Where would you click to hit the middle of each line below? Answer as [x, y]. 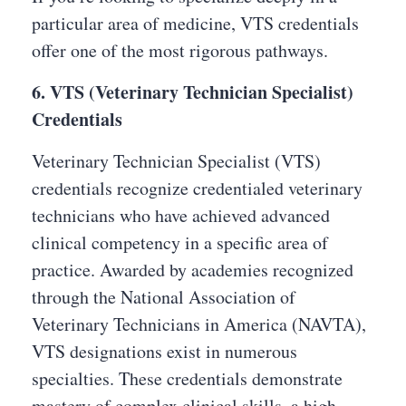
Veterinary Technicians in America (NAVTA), [199, 324]
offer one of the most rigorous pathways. [180, 50]
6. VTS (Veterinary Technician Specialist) [193, 92]
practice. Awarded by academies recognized [193, 270]
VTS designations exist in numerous [164, 351]
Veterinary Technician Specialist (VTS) [176, 161]
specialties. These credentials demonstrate [187, 378]
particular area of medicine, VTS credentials [195, 23]
